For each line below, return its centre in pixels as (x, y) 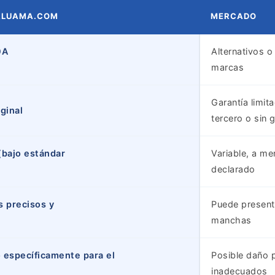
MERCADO (234, 16)
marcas (227, 67)
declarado (233, 169)
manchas (231, 220)
